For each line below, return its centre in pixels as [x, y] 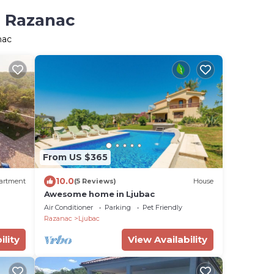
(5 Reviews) [95, 181]
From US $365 [75, 157]
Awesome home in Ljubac [99, 194]
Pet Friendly [162, 207]
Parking [117, 207]
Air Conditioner [68, 207]
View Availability [168, 239]
